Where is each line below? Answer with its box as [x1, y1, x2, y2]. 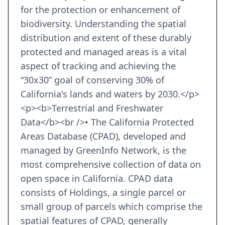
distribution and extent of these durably [21, 32, 191, 44]
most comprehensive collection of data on [21, 158, 201, 171]
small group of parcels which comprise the [21, 200, 202, 213]
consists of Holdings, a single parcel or [21, 186, 186, 199]
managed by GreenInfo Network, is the [21, 144, 186, 157]
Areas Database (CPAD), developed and [21, 130, 186, 143]
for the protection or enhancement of [21, 4, 180, 16]
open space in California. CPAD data [21, 172, 173, 185]
